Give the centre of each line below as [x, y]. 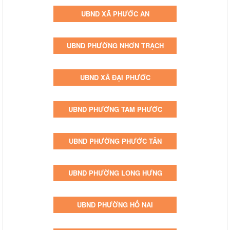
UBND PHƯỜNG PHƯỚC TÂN [115, 141]
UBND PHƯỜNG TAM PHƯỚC [115, 109]
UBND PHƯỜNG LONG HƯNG [115, 172]
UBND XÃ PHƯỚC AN [115, 13]
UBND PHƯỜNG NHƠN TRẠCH [115, 45]
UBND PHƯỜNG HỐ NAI [115, 204]
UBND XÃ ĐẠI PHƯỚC [115, 77]
